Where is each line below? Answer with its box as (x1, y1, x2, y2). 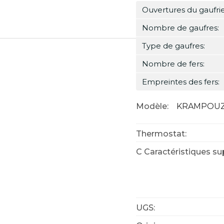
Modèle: (136, 101, 168, 111)
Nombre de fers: (142, 59, 204, 68)
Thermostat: (136, 129, 186, 138)
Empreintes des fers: (142, 77, 219, 86)
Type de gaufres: (142, 41, 205, 50)
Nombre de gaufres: (142, 23, 219, 32)
